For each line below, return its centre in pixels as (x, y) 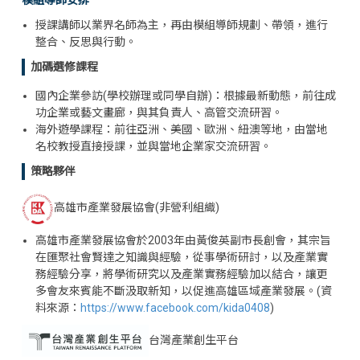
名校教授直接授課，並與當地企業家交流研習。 (153, 146)
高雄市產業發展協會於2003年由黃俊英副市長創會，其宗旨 (183, 240)
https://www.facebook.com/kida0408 (175, 307)
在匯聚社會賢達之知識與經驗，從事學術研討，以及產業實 (182, 257)
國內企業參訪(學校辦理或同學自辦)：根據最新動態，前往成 (186, 95)
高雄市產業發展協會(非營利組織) (137, 207)
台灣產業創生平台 (194, 340)
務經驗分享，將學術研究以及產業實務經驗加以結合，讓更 (182, 274)
